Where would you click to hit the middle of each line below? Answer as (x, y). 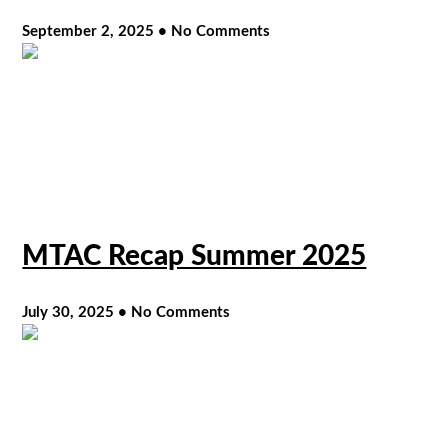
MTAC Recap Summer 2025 (194, 256)
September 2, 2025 (90, 32)
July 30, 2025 (70, 313)
